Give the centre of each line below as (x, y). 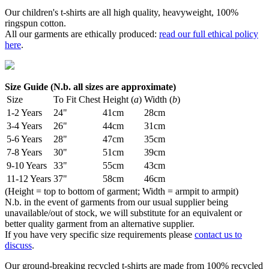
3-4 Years (24, 126)
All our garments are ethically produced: (82, 34)
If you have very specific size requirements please (100, 235)
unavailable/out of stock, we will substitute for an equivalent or (123, 213)
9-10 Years (27, 166)
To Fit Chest (77, 100)
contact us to (218, 235)
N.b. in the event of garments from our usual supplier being (116, 202)
